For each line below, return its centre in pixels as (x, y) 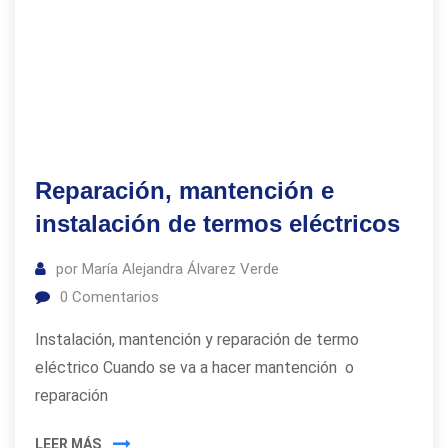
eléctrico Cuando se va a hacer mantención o (194, 367)
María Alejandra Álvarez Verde (180, 269)
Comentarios (113, 297)
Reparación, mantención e (184, 190)
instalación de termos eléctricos (217, 223)
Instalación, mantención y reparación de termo (197, 339)
